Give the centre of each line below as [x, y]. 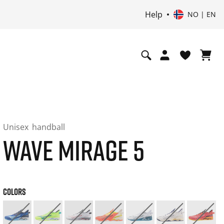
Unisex [16, 127]
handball [48, 127]
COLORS [14, 191]
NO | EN [201, 14]
